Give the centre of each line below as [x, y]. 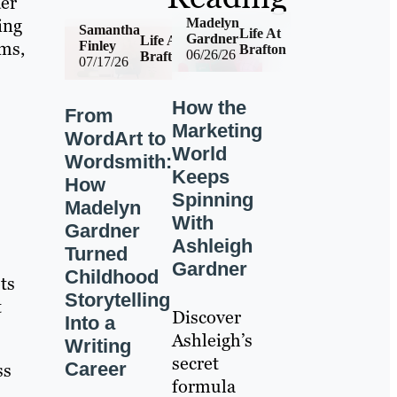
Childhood [111, 277]
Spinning [212, 199]
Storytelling [117, 300]
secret [195, 363]
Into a [90, 323]
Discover [206, 317]
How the [209, 107]
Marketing [217, 130]
